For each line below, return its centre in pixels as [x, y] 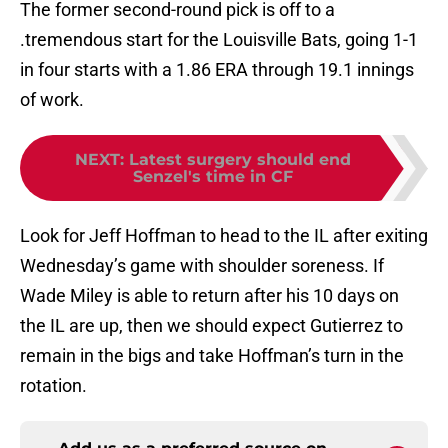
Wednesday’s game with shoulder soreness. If [202, 266]
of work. [52, 100]
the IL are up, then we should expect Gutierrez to [211, 326]
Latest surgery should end [240, 160]
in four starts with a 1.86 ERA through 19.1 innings [217, 70]
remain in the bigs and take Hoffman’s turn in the [212, 356]
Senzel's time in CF [213, 177]
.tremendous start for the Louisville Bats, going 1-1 [219, 40]
